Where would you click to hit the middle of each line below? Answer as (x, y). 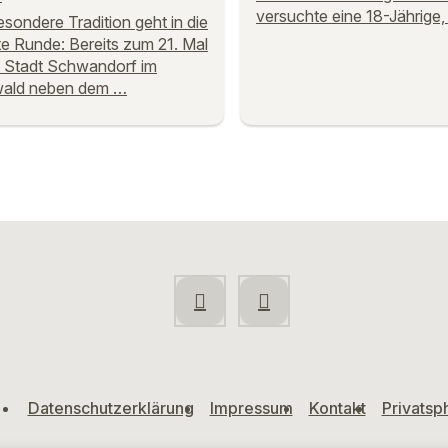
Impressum (251, 408)
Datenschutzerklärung (110, 408)
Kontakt (337, 408)
